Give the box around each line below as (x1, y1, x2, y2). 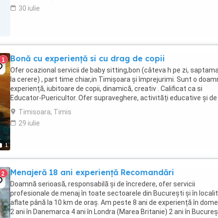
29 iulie (18, 119, 40, 127)
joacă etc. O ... (10, 103, 53, 111)
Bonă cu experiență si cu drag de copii (10, 54, 165, 63)
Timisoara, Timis (18, 108, 72, 116)
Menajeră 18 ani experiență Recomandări (10, 167, 174, 177)
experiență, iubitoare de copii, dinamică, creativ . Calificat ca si (10, 85, 202, 92)
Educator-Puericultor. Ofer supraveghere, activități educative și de (10, 94, 217, 102)
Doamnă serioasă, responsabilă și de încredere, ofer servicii (10, 180, 195, 188)
